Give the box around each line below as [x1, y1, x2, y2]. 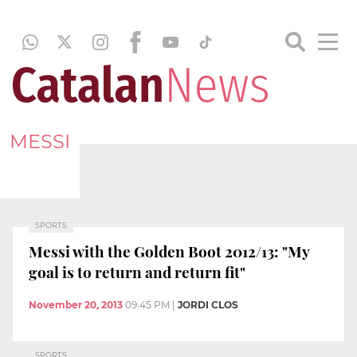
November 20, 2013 [29, 299, 123, 312]
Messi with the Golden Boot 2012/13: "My [29, 240, 310, 261]
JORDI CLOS [178, 299, 238, 312]
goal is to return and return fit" [29, 261, 245, 282]
